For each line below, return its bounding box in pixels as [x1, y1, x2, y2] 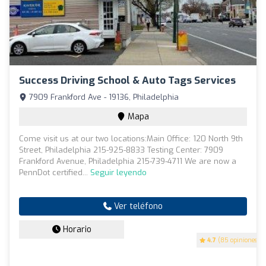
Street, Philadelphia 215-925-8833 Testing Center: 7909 [19, 145, 223, 156]
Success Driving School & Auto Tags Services [19, 74, 236, 88]
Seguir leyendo [90, 167, 147, 178]
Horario [60, 224, 91, 236]
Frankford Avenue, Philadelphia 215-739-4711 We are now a [19, 156, 236, 167]
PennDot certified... [19, 167, 90, 178]
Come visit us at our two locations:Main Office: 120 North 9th [19, 134, 243, 144]
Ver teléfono [112, 201, 163, 213]
